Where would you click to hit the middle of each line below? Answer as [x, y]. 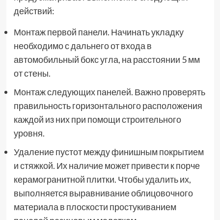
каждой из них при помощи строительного [97, 120]
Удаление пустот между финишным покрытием [109, 152]
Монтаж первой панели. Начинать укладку [98, 32]
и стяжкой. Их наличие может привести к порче [107, 166]
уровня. [29, 133]
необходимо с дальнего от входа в [82, 46]
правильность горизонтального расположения [108, 106]
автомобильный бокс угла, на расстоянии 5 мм [107, 60]
